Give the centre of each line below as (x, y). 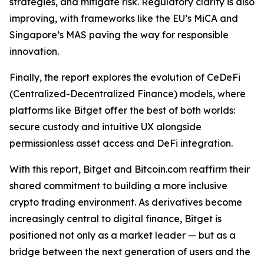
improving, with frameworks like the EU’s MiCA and (124, 18)
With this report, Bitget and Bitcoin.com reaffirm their (130, 169)
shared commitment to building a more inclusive (118, 185)
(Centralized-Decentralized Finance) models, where (128, 93)
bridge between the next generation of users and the (130, 251)
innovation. (34, 51)
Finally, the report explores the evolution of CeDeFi (125, 77)
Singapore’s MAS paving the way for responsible (119, 34)
